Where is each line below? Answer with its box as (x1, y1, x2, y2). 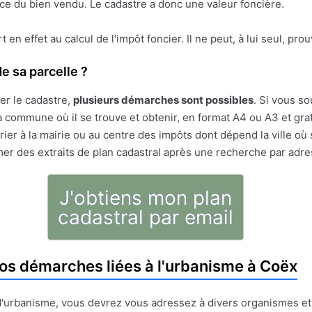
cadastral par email (58, 205, 233, 229)
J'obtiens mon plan (59, 185, 232, 210)
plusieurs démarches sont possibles (73, 93, 253, 107)
